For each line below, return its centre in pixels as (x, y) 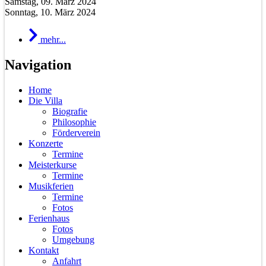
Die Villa (45, 100)
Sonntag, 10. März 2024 (50, 12)
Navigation (38, 64)
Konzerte (46, 143)
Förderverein (76, 132)
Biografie (70, 111)
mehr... (53, 39)
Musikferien (51, 186)
